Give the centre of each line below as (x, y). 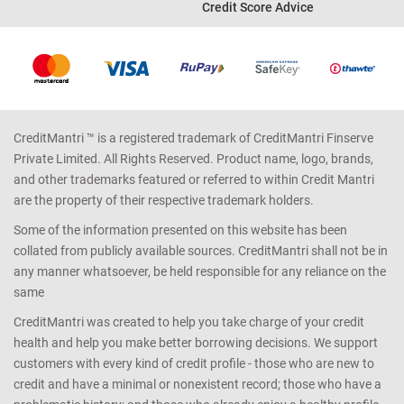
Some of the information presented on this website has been (180, 230)
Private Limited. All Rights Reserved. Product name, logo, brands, (193, 159)
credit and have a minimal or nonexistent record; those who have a (197, 385)
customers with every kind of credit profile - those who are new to (194, 364)
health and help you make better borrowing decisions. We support (196, 343)
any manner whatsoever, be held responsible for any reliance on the (200, 272)
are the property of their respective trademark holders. (164, 201)
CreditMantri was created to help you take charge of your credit (189, 322)
